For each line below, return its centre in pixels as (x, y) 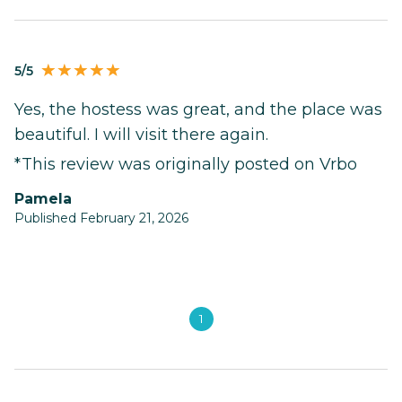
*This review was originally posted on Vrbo (186, 165)
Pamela (48, 199)
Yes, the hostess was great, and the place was (198, 110)
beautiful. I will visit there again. (141, 135)
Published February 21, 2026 (101, 218)
